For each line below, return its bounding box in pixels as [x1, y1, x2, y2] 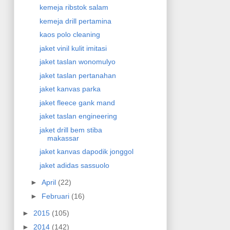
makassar [47, 133, 80, 142]
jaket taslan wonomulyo [40, 57, 116, 66]
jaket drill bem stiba [40, 125, 103, 134]
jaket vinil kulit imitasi [40, 44, 107, 52]
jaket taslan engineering [40, 112, 118, 121]
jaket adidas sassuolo [40, 161, 110, 169]
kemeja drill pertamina [40, 16, 112, 25]
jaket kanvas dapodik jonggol [40, 147, 134, 156]
